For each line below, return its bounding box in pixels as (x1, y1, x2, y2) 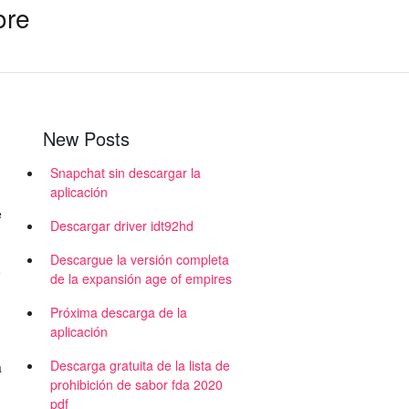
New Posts (43, 125, 130, 152)
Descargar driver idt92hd (50, 216, 194, 235)
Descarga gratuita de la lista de (50, 356, 230, 374)
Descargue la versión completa (50, 250, 229, 268)
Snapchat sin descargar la (50, 163, 201, 182)
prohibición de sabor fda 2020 (50, 375, 223, 393)
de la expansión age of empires (50, 269, 232, 288)
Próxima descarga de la (50, 303, 187, 321)
